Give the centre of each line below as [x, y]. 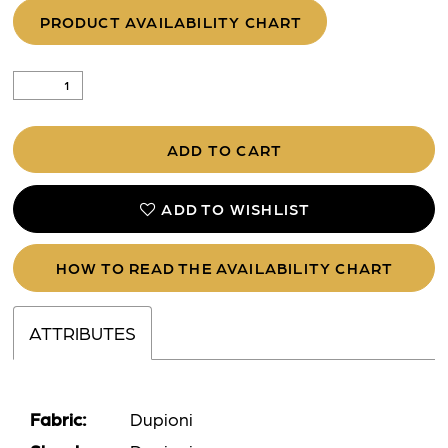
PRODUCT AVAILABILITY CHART [171, 21]
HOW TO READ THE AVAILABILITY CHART [224, 267]
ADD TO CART [225, 149]
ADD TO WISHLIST [236, 208]
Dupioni [162, 419]
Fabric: [59, 419]
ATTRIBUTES [83, 332]
